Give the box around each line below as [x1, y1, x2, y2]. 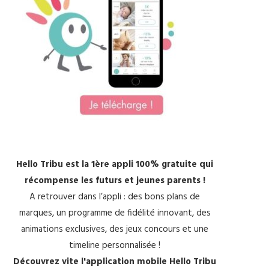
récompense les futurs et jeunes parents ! [24, 174, 205, 188]
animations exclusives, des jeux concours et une [21, 222, 208, 237]
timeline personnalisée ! [69, 238, 160, 253]
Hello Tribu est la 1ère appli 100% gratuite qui [16, 157, 213, 172]
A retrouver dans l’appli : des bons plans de [29, 190, 200, 204]
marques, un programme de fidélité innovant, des [19, 206, 211, 220]
